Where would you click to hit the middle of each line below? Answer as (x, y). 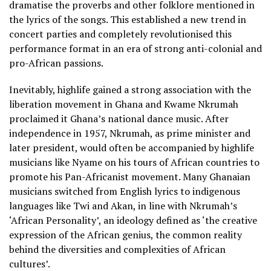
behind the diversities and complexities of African (117, 250)
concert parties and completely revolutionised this (120, 34)
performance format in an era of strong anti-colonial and (135, 49)
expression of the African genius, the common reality (126, 235)
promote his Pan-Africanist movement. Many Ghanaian (130, 177)
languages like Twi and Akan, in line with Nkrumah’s (123, 206)
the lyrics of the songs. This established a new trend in (128, 20)
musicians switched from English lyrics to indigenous (125, 191)
